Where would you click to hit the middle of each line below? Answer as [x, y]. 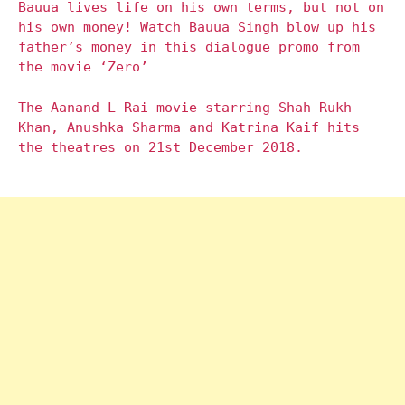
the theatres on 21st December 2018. [160, 147]
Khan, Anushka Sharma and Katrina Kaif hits [189, 127]
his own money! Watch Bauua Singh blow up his [197, 28]
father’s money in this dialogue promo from [189, 47]
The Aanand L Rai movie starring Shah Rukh [185, 107]
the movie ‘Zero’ [83, 67]
